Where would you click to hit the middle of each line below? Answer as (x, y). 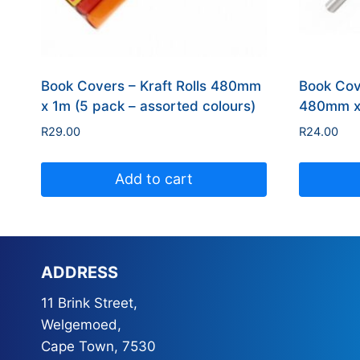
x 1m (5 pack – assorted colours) (148, 106)
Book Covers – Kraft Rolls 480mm (151, 86)
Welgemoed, (81, 325)
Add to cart (153, 179)
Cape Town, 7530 (98, 346)
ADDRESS (80, 272)
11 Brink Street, (89, 303)
